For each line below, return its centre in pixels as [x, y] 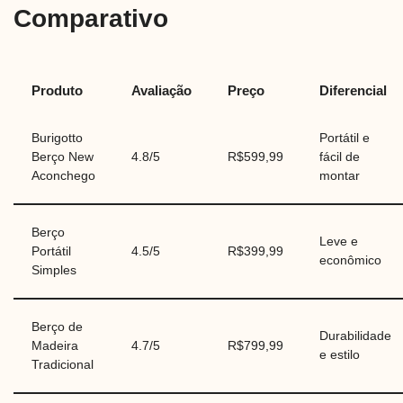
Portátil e [345, 139]
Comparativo [91, 19]
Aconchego [63, 176]
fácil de [340, 157]
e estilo [340, 355]
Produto [57, 91]
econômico [350, 261]
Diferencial [353, 91]
